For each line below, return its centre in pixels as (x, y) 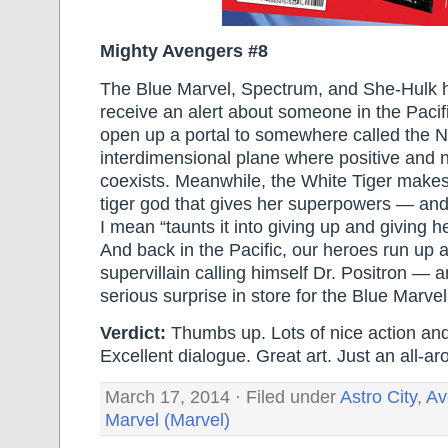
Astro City (378, 397)
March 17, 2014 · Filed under (222, 397)
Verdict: (133, 333)
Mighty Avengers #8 (184, 51)
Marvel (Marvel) (167, 420)
